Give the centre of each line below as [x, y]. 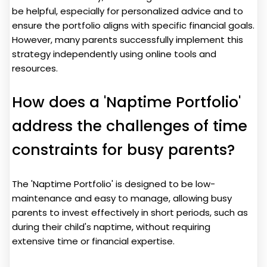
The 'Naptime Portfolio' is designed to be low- [114, 184]
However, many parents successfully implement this [128, 39]
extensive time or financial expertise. [93, 241]
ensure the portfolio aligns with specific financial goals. [133, 25]
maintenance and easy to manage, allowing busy [122, 198]
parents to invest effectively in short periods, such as [130, 212]
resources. [35, 68]
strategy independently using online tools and [114, 54]
